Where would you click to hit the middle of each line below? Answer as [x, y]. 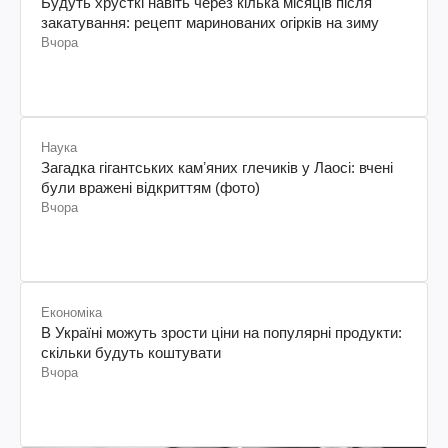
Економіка [71, 312]
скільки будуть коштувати [131, 352]
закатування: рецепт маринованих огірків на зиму [210, 22]
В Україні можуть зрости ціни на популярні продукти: [221, 332]
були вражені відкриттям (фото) [150, 187]
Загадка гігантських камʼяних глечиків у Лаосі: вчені [217, 167]
